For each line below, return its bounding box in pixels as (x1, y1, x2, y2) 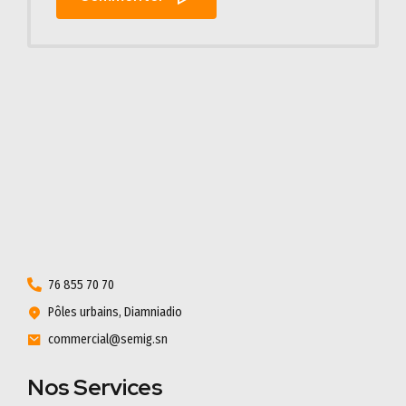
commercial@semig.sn (48, 332, 168, 347)
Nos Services (27, 372, 163, 402)
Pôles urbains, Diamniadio (48, 304, 182, 320)
